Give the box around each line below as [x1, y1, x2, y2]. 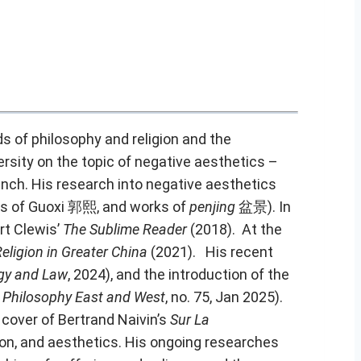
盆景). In [239, 197, 291, 215]
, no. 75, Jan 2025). [165, 288, 283, 305]
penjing [189, 197, 239, 215]
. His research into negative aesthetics [25, 175, 276, 193]
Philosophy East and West [2, 288, 165, 305]
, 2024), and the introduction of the [68, 265, 289, 283]
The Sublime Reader [63, 220, 187, 238]
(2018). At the [187, 220, 282, 238]
